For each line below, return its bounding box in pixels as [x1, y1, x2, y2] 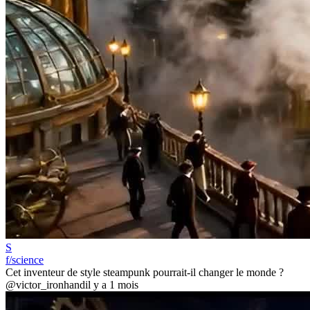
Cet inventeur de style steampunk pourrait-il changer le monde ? [6, 266, 284, 279]
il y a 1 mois [85, 279, 138, 291]
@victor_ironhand [6, 279, 85, 291]
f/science [6, 254, 44, 266]
